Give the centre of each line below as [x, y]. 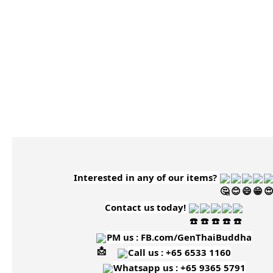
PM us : [124, 237]
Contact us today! [146, 207]
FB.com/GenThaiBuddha [196, 237]
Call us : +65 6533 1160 [179, 253]
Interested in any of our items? [146, 178]
